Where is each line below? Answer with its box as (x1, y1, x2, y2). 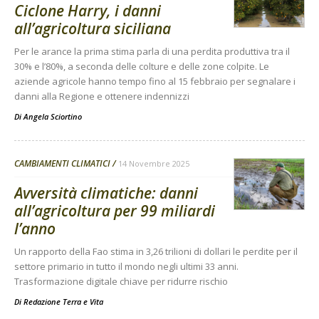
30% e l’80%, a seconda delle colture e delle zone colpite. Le (14, 59, 269, 73)
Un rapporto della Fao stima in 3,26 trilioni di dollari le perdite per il (14, 244, 298, 258)
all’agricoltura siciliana (14, 18, 171, 38)
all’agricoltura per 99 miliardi (14, 200, 215, 221)
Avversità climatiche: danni (14, 182, 198, 203)
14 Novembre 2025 (118, 157, 189, 169)
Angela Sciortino (23, 110, 82, 122)
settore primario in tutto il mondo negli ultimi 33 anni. (14, 259, 239, 273)
